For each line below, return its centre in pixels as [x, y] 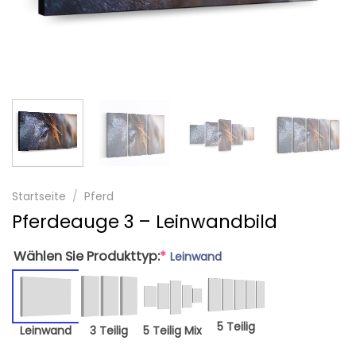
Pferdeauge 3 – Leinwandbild [145, 222]
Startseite [39, 197]
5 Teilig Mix [172, 331]
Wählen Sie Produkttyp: [87, 257]
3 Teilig [109, 331]
